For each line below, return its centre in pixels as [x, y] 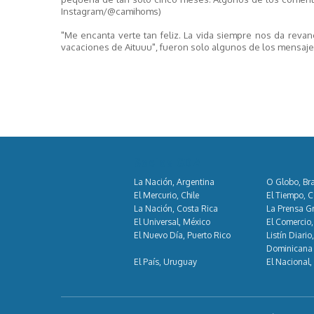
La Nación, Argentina [174, 182]
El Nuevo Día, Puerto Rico [182, 235]
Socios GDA [168, 163]
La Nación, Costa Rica [176, 208]
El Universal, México [172, 221]
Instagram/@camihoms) [111, 11]
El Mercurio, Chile [166, 195]
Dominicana [289, 248]
